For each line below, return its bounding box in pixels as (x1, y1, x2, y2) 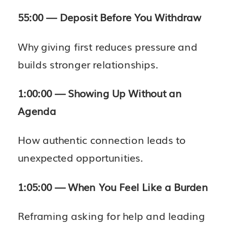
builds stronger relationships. (18, 56, 159, 71)
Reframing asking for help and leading (18, 208, 205, 223)
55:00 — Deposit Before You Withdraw (18, 10, 201, 24)
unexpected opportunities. (18, 150, 143, 165)
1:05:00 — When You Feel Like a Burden (18, 179, 208, 194)
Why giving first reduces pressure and (18, 39, 198, 53)
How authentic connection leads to (18, 132, 186, 147)
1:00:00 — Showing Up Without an (18, 86, 182, 100)
